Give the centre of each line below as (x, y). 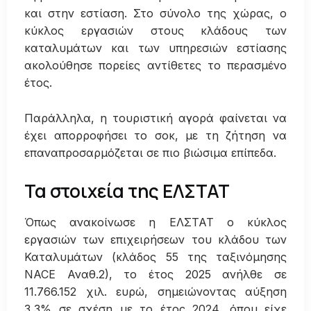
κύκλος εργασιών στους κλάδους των (155, 31)
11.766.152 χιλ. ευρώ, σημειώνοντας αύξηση (155, 291)
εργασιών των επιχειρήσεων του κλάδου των (155, 239)
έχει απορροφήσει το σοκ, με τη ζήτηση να (155, 135)
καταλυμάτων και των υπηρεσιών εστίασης (155, 48)
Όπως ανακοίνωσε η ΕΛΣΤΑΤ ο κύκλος (155, 222)
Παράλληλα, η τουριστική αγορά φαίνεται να (155, 118)
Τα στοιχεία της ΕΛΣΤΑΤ (127, 191)
